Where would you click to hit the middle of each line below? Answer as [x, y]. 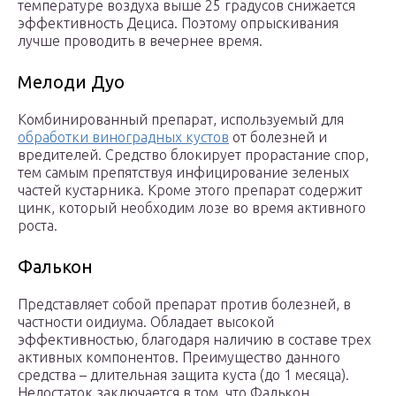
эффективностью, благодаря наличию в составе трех [194, 340]
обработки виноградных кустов [123, 137]
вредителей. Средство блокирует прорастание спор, [193, 155]
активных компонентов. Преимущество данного [179, 358]
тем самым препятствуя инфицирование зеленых [183, 173]
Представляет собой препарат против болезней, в [184, 305]
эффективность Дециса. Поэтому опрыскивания [178, 23]
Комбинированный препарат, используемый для [181, 120]
